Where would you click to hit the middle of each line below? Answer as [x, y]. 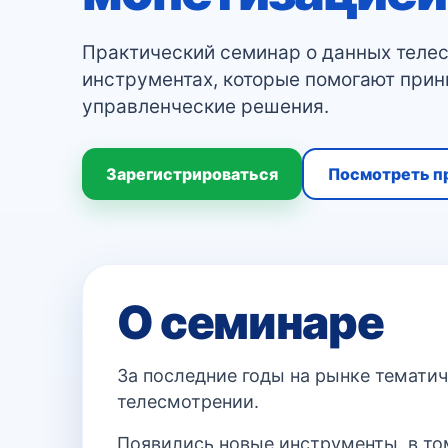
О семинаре [250, 322]
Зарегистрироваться [192, 173]
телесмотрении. [188, 401]
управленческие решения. [205, 106]
